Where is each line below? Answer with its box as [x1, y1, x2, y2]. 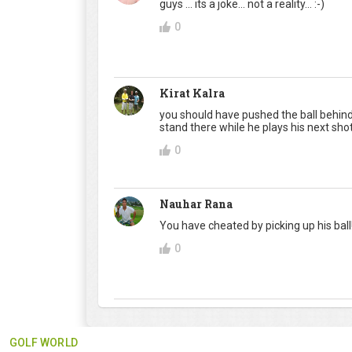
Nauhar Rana [159, 196, 233, 212]
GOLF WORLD [9, 336, 78, 350]
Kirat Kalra [159, 86, 225, 101]
